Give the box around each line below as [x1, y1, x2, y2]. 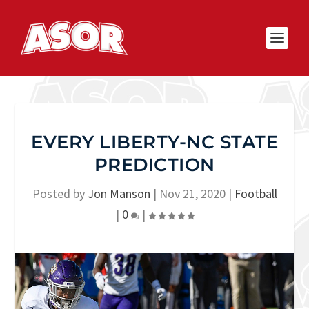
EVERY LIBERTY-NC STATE [31, 131, 278, 153]
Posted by [32, 186, 88, 201]
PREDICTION [94, 154, 215, 176]
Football [234, 186, 277, 201]
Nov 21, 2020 [159, 186, 226, 201]
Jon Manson [87, 186, 150, 201]
